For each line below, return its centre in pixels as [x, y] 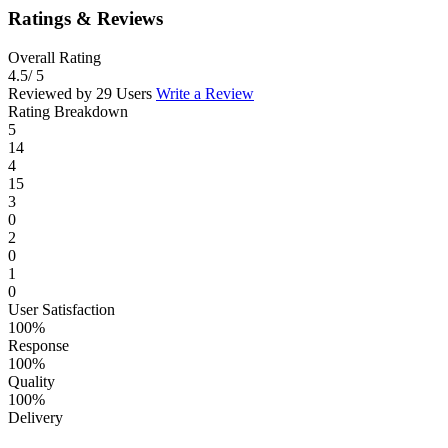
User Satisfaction [61, 309]
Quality [31, 381]
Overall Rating [54, 57]
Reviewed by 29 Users [82, 93]
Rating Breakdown [68, 111]
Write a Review [205, 93]
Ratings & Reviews [85, 18]
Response [38, 345]
